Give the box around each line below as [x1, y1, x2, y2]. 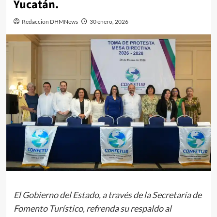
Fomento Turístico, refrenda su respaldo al [13, 202, 171, 214]
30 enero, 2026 [89, 18, 128, 25]
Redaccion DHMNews [21, 18, 78, 25]
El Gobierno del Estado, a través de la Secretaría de [13, 189, 201, 200]
